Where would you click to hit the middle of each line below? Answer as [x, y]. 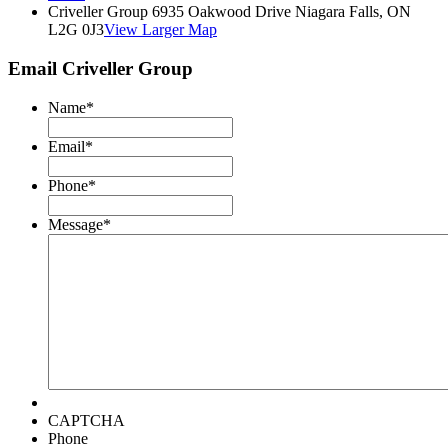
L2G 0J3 [76, 30]
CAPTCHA [86, 420]
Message [75, 224]
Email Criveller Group [100, 69]
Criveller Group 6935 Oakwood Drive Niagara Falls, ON [229, 12]
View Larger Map [160, 30]
